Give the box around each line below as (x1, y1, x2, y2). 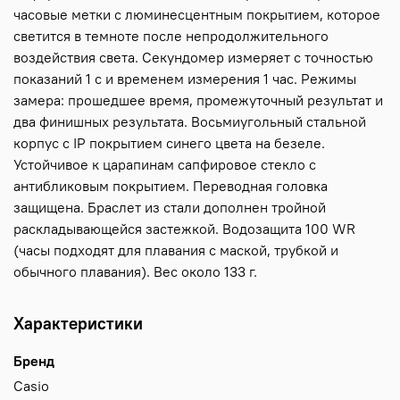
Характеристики (13, 312, 143, 335)
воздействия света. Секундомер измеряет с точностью (13, 48, 373, 67)
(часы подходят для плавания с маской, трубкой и (13, 241, 338, 260)
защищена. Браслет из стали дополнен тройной (13, 198, 326, 217)
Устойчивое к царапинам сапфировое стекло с (13, 155, 316, 174)
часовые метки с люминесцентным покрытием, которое (13, 5, 380, 24)
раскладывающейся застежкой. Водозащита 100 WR (13, 220, 355, 238)
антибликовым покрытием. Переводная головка (13, 177, 328, 196)
